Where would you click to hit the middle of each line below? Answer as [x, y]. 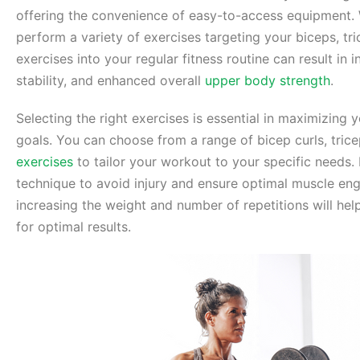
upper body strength [268, 81]
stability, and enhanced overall [110, 81]
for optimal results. [74, 227]
